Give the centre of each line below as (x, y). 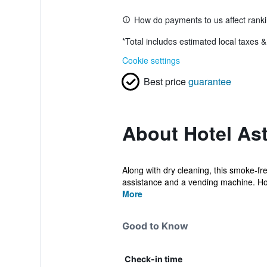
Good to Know (155, 226)
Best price (164, 81)
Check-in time (153, 259)
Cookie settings (151, 60)
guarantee (209, 81)
